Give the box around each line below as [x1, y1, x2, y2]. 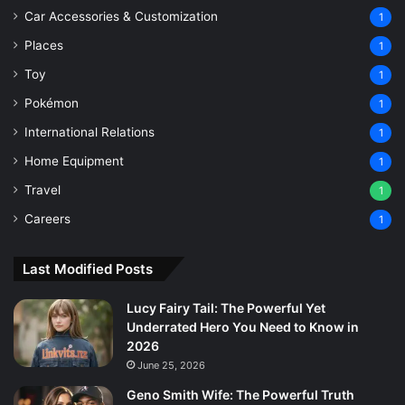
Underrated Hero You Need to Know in [127, 318, 359, 334]
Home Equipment [24, 153, 124, 168]
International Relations [24, 124, 155, 139]
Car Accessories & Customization [24, 8, 218, 24]
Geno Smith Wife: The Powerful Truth [127, 386, 354, 402]
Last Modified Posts [23, 259, 153, 278]
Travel [24, 182, 61, 197]
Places [24, 37, 63, 52]
